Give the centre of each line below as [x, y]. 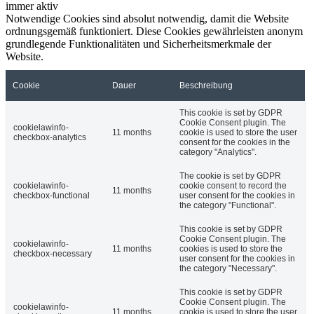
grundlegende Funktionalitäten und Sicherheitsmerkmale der [138, 43]
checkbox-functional [52, 195]
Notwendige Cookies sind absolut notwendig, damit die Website [147, 18]
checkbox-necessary [53, 253]
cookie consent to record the [233, 185]
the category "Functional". [228, 205]
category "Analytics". [218, 152]
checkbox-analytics [50, 137]
